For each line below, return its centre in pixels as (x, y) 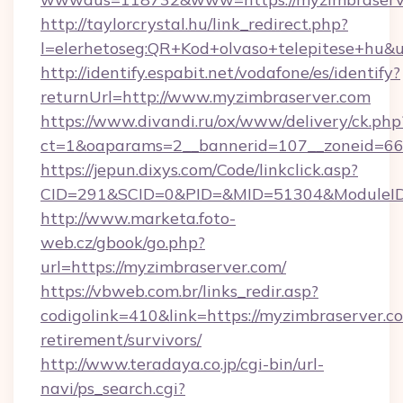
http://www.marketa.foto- (138, 218)
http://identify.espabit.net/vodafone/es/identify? (220, 72)
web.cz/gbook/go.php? (123, 242)
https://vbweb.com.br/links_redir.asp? (179, 291)
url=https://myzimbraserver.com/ (163, 267)
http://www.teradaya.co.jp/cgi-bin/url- (182, 364)
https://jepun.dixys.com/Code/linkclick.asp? (199, 170)
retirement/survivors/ (121, 340)
